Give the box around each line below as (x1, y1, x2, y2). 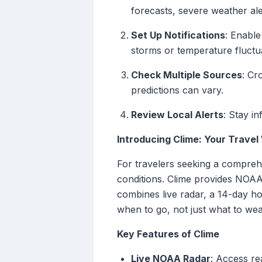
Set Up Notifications (131, 29, 225, 42)
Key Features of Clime (117, 228, 219, 240)
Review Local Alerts (131, 109, 223, 121)
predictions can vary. (131, 84, 223, 96)
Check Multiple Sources (131, 69, 242, 81)
